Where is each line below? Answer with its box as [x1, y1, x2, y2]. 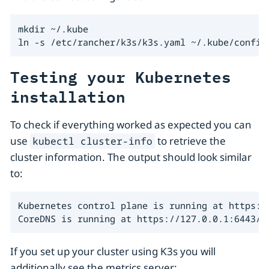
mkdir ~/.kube [17, 22, 88, 35]
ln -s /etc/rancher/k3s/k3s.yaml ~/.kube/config [17, 35, 267, 48]
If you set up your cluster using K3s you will [10, 244, 216, 259]
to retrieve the [155, 133, 226, 148]
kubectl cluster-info [32, 134, 153, 148]
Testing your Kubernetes [10, 64, 231, 88]
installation [10, 83, 125, 108]
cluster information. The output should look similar [10, 150, 252, 164]
